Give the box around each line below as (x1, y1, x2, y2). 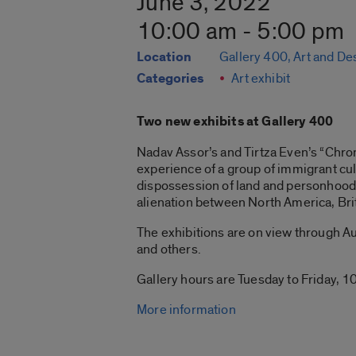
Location (137, 48, 192, 67)
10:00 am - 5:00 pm (137, 17, 345, 48)
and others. (137, 241, 201, 258)
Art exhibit (231, 70, 291, 87)
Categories (137, 70, 203, 88)
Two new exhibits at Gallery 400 (137, 113, 334, 131)
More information (137, 301, 236, 319)
